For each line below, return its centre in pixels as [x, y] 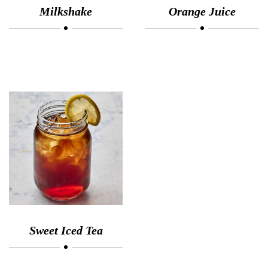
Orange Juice [202, 11]
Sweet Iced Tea [66, 230]
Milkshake [66, 11]
